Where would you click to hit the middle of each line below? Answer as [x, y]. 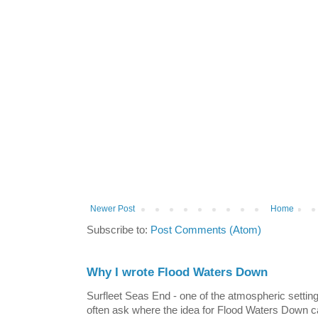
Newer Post [113, 209]
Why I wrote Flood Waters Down [177, 273]
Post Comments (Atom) [206, 230]
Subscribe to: [119, 230]
